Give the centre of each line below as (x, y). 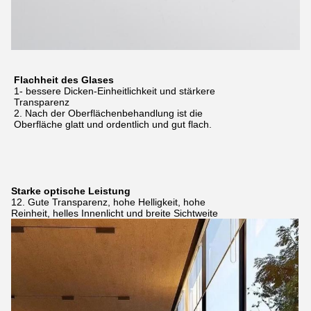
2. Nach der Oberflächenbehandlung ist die (108, 113)
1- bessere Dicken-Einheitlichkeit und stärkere (115, 91)
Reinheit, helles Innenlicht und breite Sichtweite (115, 213)
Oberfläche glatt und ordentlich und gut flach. (113, 124)
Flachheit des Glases (64, 79)
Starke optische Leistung (71, 191)
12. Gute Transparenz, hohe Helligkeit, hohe (108, 202)
